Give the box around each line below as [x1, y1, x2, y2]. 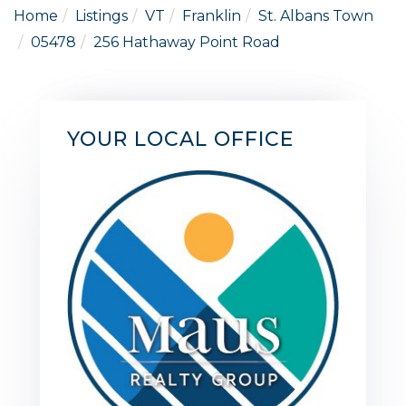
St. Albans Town [258, 6, 373, 24]
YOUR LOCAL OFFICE [67, 126, 294, 151]
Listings [75, 6, 128, 24]
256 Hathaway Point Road [93, 33, 280, 51]
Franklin [182, 6, 241, 24]
